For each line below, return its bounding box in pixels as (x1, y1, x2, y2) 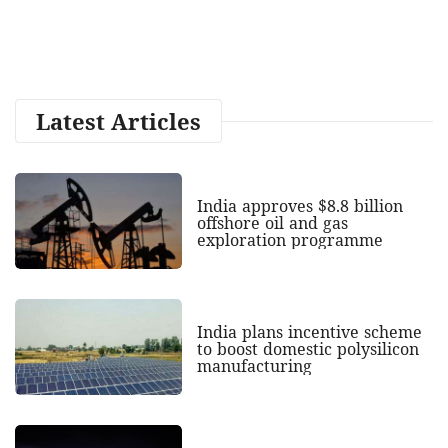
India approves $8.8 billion (196, 194, 403, 217)
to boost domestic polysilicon (196, 337, 419, 360)
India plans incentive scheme (196, 320, 422, 343)
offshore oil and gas (196, 211, 348, 234)
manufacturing (196, 354, 312, 377)
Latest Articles (36, 105, 201, 136)
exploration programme (196, 228, 383, 251)
